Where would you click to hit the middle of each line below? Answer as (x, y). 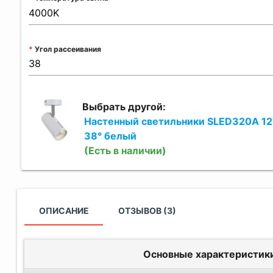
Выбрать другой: (124, 106)
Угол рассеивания (68, 49)
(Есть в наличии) (125, 150)
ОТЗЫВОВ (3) (147, 210)
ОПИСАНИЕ (64, 210)
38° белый (110, 136)
